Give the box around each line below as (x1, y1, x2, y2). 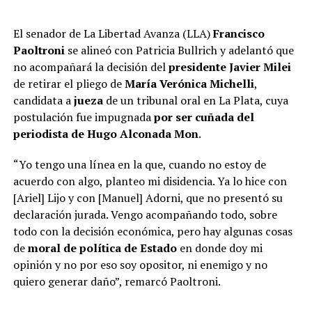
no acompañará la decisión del (13, 58, 169, 75)
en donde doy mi (176, 240, 263, 256)
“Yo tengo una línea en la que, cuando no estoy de (13, 156, 266, 172)
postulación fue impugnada (13, 109, 154, 125)
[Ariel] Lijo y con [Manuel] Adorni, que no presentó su (13, 189, 283, 205)
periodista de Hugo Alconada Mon (13, 125, 198, 141)
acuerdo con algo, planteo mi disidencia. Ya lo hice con (13, 173, 287, 189)
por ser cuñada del (153, 109, 254, 125)
